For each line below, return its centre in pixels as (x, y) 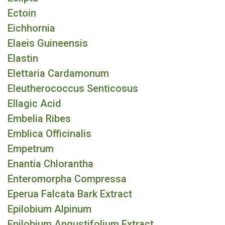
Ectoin (22, 13)
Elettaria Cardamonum (58, 73)
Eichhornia (31, 28)
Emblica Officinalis (49, 134)
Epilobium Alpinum (49, 209)
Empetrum (31, 149)
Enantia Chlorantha (50, 164)
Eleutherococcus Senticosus (73, 88)
